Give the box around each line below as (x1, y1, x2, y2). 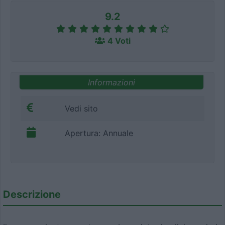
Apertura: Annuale (65, 128, 133, 138)
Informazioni (88, 77, 135, 87)
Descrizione (3, 188, 61, 200)
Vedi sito (65, 103, 98, 114)
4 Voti (107, 36, 131, 46)
